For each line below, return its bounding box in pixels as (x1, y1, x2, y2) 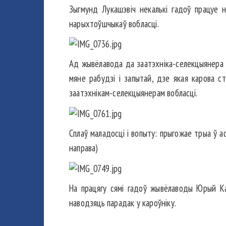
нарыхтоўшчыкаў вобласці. (69, 17, 159, 30)
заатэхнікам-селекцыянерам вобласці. (69, 87, 199, 99)
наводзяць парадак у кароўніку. (69, 197, 178, 209)
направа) (69, 142, 98, 154)
